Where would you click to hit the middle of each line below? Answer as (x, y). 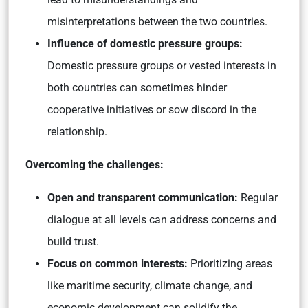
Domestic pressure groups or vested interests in (162, 66)
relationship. (77, 132)
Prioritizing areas (230, 264)
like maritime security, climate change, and (150, 286)
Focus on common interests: (118, 264)
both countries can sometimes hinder (137, 88)
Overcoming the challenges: (95, 165)
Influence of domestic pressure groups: (145, 44)
